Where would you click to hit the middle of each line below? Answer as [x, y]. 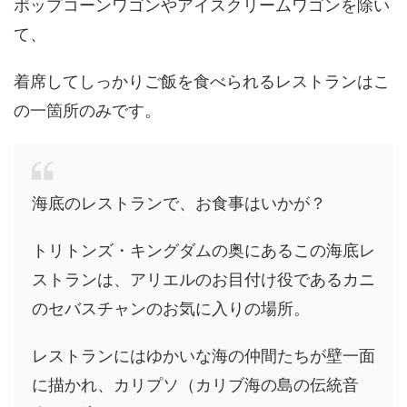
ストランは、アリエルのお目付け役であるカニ [203, 280]
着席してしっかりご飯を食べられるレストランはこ [202, 82]
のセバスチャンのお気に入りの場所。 [171, 309]
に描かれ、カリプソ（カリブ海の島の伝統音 [195, 385]
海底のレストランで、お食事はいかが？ [179, 203]
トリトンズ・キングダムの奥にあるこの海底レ [203, 251]
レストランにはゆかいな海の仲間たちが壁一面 [203, 356]
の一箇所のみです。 [87, 111]
